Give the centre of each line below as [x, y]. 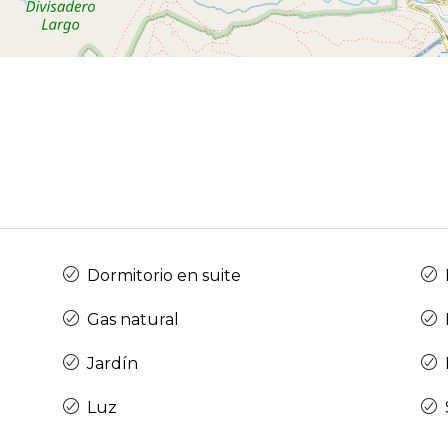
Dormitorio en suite [163, 276]
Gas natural [132, 320]
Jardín [112, 364]
